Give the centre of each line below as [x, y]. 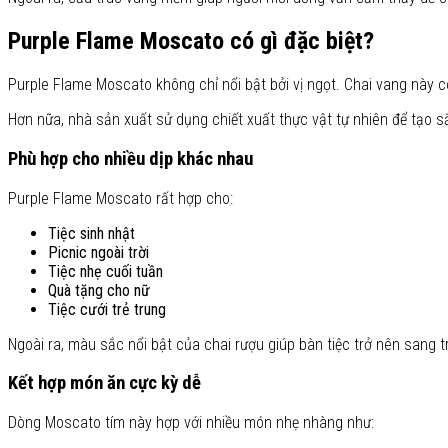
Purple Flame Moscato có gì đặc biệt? [191, 41]
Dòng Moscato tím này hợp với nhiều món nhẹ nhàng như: [191, 422]
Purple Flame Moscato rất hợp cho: [120, 198]
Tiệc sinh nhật [91, 233]
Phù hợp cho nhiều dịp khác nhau [130, 158]
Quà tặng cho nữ [99, 290]
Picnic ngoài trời [98, 252]
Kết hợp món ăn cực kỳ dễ [104, 383]
